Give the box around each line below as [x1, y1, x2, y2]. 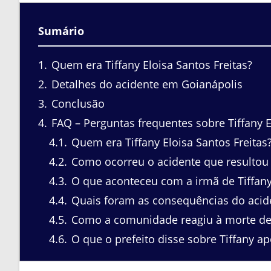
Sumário [38, 24, 84, 38]
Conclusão [48, 96, 105, 111]
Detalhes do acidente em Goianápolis [48, 76, 243, 91]
